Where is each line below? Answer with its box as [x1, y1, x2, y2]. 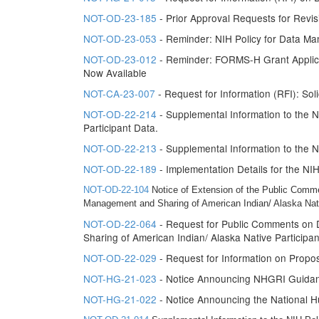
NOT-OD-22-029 [83, 251, 157, 265]
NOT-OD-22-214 [83, 107, 157, 121]
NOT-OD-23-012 [83, 52, 157, 66]
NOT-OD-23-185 [83, 11, 157, 25]
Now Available [83, 66, 147, 80]
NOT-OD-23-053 [83, 31, 157, 46]
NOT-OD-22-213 [83, 141, 157, 155]
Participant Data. [83, 120, 158, 135]
